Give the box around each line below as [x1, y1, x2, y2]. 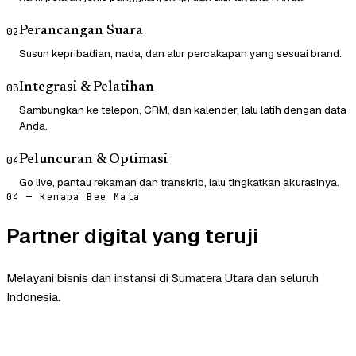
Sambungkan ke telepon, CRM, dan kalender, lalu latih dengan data [19, 103, 346, 118]
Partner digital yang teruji [6, 222, 258, 250]
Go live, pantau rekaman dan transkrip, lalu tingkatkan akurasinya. [19, 175, 339, 190]
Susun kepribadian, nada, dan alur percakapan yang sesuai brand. [19, 46, 342, 61]
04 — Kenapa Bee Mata [6, 191, 141, 204]
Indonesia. [6, 289, 60, 305]
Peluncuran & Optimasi [19, 153, 168, 168]
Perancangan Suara [19, 24, 143, 39]
